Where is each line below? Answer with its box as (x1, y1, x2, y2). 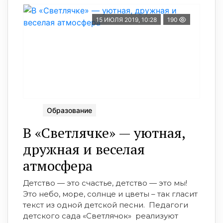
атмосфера (23, 156, 93, 175)
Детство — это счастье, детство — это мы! (23, 178, 187, 188)
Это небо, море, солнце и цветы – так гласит (23, 189, 198, 199)
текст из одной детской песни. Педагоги (23, 200, 188, 210)
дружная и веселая (23, 140, 145, 159)
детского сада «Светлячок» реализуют (23, 211, 180, 221)
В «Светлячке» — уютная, (23, 123, 186, 142)
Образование (47, 106, 92, 115)
